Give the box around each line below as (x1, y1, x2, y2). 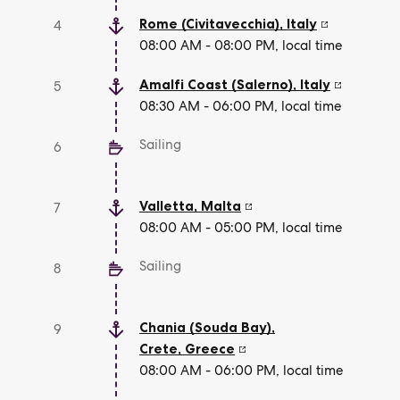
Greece (185, 340, 235, 357)
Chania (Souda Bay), (139, 319, 275, 336)
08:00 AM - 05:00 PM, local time (139, 219, 342, 237)
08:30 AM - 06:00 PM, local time (139, 97, 341, 115)
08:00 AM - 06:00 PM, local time (139, 362, 343, 379)
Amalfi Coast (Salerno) (139, 76, 293, 93)
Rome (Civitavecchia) (139, 15, 279, 32)
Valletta (139, 197, 194, 214)
